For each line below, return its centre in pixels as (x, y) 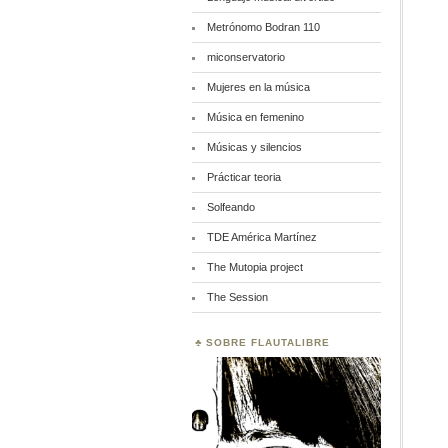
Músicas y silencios (254, 147)
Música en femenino (255, 117)
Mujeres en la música (258, 87)
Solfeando (230, 207)
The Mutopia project (254, 267)
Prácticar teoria (243, 177)
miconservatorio (245, 57)
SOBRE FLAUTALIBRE (268, 342)
